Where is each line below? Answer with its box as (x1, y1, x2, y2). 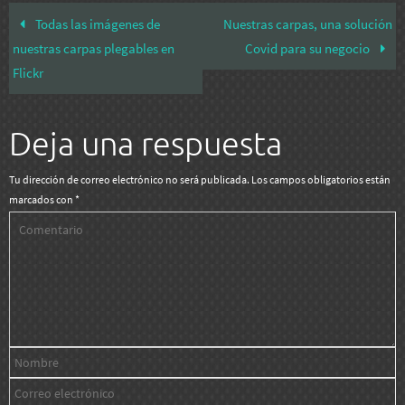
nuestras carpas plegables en (13, 40, 175, 58)
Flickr (13, 64, 44, 82)
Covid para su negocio (245, 40, 373, 58)
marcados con (9, 193, 75, 207)
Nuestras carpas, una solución (222, 15, 392, 33)
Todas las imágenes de (32, 15, 160, 33)
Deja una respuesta (9, 125, 282, 166)
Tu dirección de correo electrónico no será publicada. (9, 173, 250, 187)
